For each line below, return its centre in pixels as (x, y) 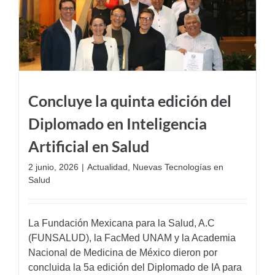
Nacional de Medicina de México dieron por (123, 252)
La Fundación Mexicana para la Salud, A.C (122, 223)
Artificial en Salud (89, 146)
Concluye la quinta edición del (130, 100)
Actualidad (107, 167)
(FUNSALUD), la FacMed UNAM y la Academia (132, 238)
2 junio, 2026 (53, 167)
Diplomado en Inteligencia (118, 123)
